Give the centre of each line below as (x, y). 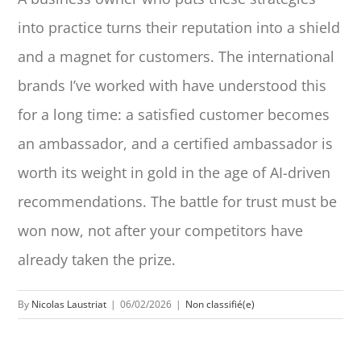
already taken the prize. (97, 259)
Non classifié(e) (220, 304)
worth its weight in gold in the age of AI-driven (174, 172)
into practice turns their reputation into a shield (179, 27)
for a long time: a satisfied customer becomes (174, 114)
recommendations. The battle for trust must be (178, 201)
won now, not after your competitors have (161, 230)
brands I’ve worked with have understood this (172, 85)
